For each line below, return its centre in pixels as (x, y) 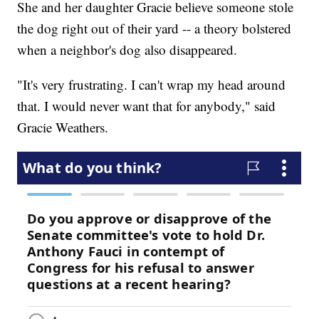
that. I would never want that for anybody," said (147, 106)
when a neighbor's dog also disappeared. (127, 50)
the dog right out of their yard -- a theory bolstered (155, 28)
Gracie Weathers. (63, 127)
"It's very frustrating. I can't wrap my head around (152, 85)
